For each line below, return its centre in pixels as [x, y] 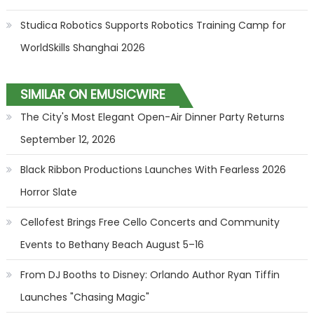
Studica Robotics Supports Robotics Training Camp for [153, 25]
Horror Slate [48, 192]
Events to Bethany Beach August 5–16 [112, 245]
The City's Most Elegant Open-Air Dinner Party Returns [152, 117]
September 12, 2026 [68, 139]
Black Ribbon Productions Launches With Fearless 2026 [153, 170]
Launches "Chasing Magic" [84, 297]
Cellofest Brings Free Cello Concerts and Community [150, 222]
